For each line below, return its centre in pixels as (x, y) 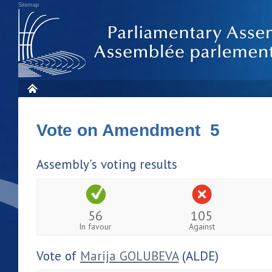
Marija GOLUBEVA (129, 256)
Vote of (58, 256)
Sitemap (29, 5)
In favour (96, 226)
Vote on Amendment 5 (128, 130)
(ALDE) (199, 256)
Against (202, 226)
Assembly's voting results (107, 164)
